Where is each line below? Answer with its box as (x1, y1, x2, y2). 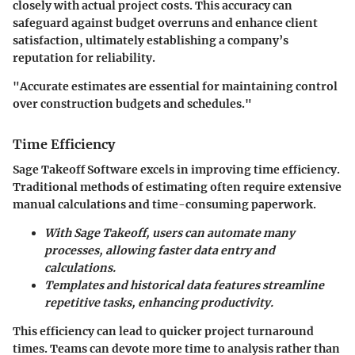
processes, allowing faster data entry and (44, 243, 275, 258)
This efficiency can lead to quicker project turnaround (13, 324, 314, 338)
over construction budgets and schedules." (13, 96, 252, 111)
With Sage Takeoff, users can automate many (44, 226, 295, 240)
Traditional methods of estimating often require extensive (13, 180, 342, 194)
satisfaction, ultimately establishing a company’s (13, 32, 288, 48)
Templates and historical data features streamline (44, 278, 324, 292)
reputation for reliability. (13, 50, 155, 65)
